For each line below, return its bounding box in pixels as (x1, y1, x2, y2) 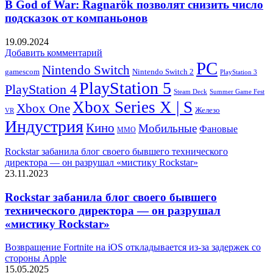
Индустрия (5, 117, 83, 136)
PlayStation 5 (79, 79, 171, 97)
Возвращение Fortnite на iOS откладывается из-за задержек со (5, 242, 261, 253)
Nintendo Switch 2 (132, 67, 194, 76)
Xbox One (16, 101, 70, 116)
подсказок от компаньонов (5, 12, 147, 25)
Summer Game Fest (210, 88, 264, 95)
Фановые (199, 124, 238, 134)
